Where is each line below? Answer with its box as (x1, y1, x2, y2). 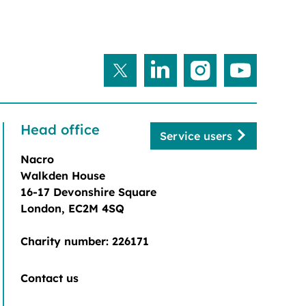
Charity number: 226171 (20, 234, 149, 248)
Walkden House (20, 168, 105, 182)
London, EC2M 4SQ (20, 201, 124, 215)
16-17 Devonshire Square (20, 184, 156, 199)
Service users (159, 128, 232, 143)
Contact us (20, 270, 79, 285)
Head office (20, 120, 100, 138)
